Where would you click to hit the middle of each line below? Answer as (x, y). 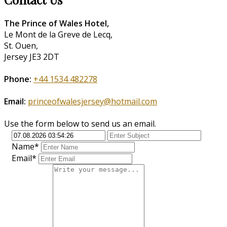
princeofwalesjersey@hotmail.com (92, 101)
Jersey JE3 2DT (32, 56)
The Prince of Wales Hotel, (56, 23)
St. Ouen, (21, 45)
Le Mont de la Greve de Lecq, (58, 34)
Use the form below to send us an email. (80, 123)
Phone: (18, 79)
